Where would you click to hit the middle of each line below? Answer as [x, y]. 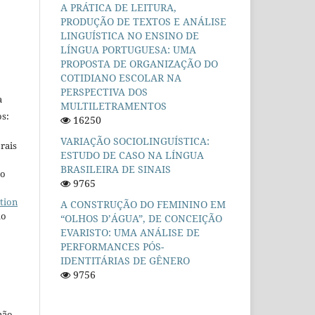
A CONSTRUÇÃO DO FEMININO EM [143, 204]
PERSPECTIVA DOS [104, 91]
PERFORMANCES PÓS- [112, 246]
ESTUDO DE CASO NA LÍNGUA [132, 155]
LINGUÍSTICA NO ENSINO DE [130, 35]
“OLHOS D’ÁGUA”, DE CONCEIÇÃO [141, 218]
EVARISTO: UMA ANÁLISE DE [130, 232]
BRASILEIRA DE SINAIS [116, 169]
